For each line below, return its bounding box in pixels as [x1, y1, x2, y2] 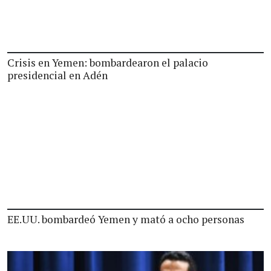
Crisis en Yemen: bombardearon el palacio [7, 56, 208, 70]
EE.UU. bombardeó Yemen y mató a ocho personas [7, 212, 244, 226]
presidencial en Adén [7, 68, 108, 82]
